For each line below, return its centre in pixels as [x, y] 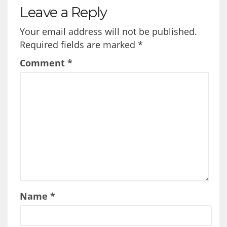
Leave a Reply [63, 12]
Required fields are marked [79, 44]
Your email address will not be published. [108, 31]
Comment [44, 63]
